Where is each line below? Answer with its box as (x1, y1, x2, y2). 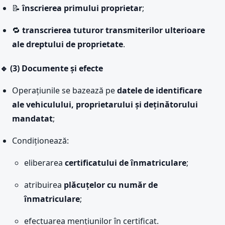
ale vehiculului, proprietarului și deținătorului (12, 99, 198, 110)
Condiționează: (12, 135, 69, 146)
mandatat (12, 113, 53, 124)
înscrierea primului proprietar (22, 3, 142, 14)
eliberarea (24, 157, 65, 168)
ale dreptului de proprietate (12, 39, 123, 50)
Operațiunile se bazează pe (12, 85, 117, 96)
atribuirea (24, 179, 64, 190)
